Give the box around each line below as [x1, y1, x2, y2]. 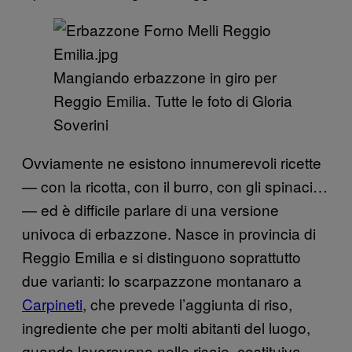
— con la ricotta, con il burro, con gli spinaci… [22, 175, 328, 197]
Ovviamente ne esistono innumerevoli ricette [22, 152, 321, 174]
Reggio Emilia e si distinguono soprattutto [22, 246, 301, 268]
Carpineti [22, 293, 82, 315]
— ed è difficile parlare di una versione [22, 199, 279, 221]
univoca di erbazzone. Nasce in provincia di [22, 222, 316, 244]
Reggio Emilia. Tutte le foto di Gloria [53, 90, 292, 112]
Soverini [53, 113, 108, 135]
